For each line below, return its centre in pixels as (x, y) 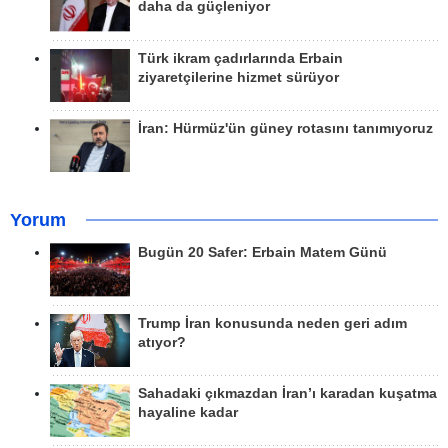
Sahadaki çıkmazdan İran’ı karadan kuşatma (287, 393)
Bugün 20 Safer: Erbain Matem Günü (262, 253)
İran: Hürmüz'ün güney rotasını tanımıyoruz (285, 128)
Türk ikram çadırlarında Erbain (240, 58)
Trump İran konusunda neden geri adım (272, 323)
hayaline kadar (188, 412)
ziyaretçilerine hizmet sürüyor (238, 77)
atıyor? (162, 342)
